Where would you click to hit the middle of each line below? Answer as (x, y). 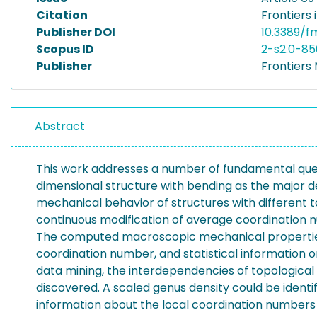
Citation (62, 15)
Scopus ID (65, 49)
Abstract (60, 126)
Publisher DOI (76, 32)
